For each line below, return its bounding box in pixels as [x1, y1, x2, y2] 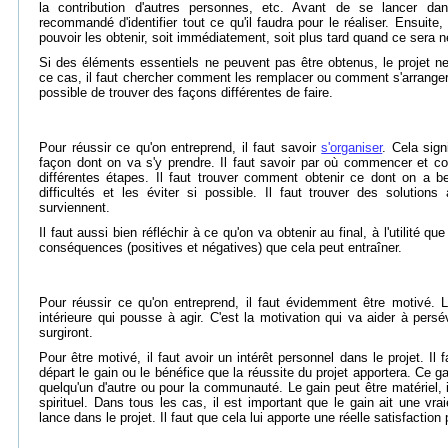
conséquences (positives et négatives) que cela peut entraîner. [39, 240, 402, 255]
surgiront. [39, 325, 93, 340]
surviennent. [39, 200, 110, 215]
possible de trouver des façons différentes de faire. [39, 85, 333, 100]
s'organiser [321, 140, 383, 155]
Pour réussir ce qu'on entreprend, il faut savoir [39, 140, 322, 155]
